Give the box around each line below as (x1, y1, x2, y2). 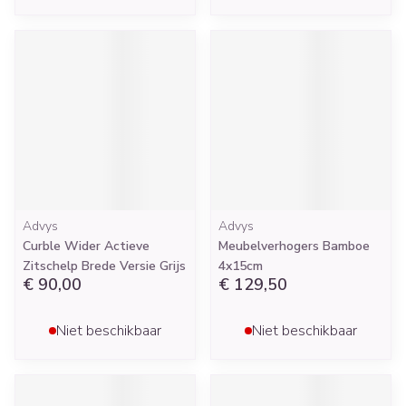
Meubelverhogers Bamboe (218, 237, 370, 255)
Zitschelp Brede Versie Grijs (23, 257, 186, 275)
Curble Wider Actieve (23, 237, 150, 255)
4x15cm (218, 257, 263, 275)
